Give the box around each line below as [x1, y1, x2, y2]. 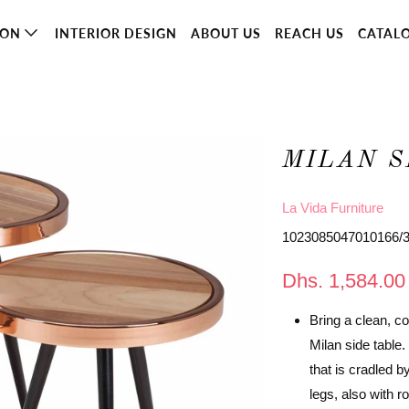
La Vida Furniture [282, 200, 383, 215]
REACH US [274, 26, 344, 41]
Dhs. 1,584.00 [282, 269, 405, 292]
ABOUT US [190, 26, 261, 41]
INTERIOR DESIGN [54, 26, 177, 41]
